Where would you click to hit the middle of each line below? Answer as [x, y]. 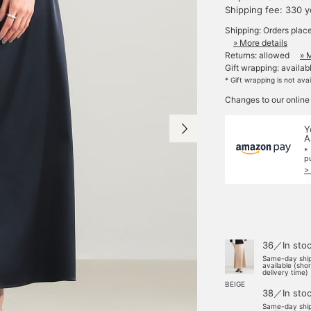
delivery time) [285, 272]
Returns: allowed [257, 55]
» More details [260, 43]
